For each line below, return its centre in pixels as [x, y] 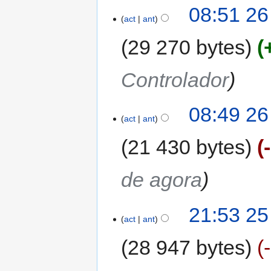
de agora [162, 180]
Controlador [175, 80]
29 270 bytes [187, 47]
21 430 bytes [187, 147]
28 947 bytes [187, 247]
